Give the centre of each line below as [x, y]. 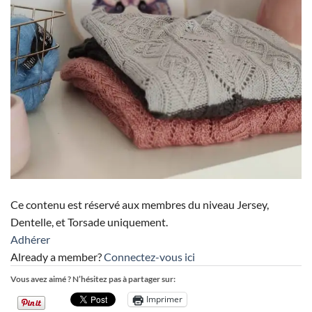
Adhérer [30, 239]
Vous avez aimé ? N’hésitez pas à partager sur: [93, 279]
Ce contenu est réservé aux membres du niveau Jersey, [140, 204]
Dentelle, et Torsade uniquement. [89, 221]
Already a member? [57, 256]
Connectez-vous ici [149, 256]
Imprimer [164, 299]
